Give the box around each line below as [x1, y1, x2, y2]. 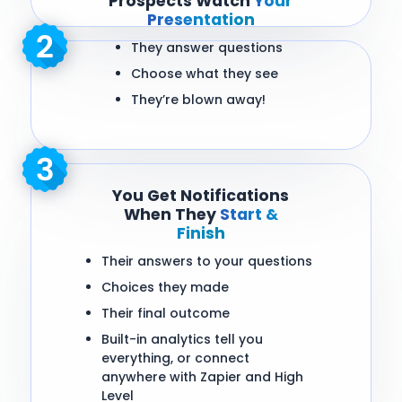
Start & [215, 204, 278, 226]
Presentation [146, 9, 255, 31]
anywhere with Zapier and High [100, 368, 303, 387]
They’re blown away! [131, 91, 267, 109]
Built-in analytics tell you [100, 330, 263, 349]
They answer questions [131, 39, 284, 57]
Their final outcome [100, 304, 230, 323]
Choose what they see [131, 65, 279, 83]
